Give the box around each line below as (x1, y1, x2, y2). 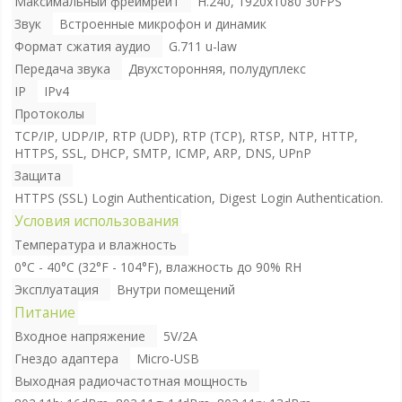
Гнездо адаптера (13, 349, 118, 367)
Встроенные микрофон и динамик (58, 14, 267, 32)
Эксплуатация (13, 280, 99, 298)
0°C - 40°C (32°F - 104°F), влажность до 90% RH (13, 258, 301, 275)
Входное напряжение (13, 327, 145, 345)
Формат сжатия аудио (13, 37, 151, 55)
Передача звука (13, 59, 110, 77)
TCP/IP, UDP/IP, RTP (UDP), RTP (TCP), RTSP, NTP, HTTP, (13, 127, 358, 144)
